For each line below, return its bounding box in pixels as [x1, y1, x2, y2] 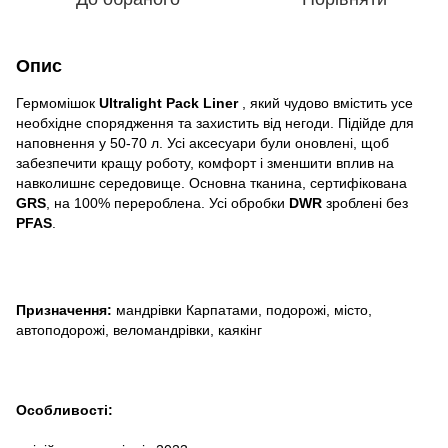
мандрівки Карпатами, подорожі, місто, [112, 301, 372, 318]
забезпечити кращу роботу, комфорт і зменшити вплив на [16, 154, 394, 171]
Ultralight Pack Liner [99, 94, 242, 111]
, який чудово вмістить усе [242, 94, 413, 111]
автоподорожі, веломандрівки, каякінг [16, 321, 262, 338]
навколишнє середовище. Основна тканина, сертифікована [16, 174, 407, 191]
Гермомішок [16, 94, 99, 111]
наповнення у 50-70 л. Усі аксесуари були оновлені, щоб [16, 134, 389, 151]
